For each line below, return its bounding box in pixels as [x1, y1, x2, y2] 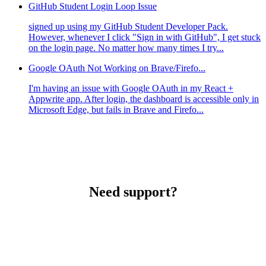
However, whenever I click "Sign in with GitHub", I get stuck [28, 32, 261, 43]
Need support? [88, 184, 178, 200]
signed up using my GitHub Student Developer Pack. [28, 21, 228, 32]
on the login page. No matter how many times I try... [28, 43, 224, 53]
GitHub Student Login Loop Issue [28, 1, 157, 12]
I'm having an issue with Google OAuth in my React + [28, 83, 233, 94]
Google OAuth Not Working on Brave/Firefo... [28, 63, 205, 74]
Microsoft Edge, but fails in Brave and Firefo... [28, 104, 204, 115]
